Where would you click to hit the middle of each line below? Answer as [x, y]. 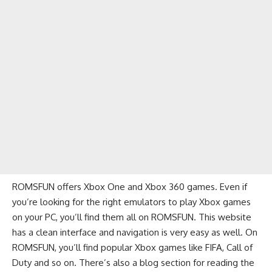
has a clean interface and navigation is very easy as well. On [135, 233]
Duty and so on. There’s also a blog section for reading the [133, 263]
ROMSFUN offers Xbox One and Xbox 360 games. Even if [130, 187]
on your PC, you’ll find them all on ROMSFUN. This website [132, 217]
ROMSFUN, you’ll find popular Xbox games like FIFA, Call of [132, 248]
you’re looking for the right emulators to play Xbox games [131, 202]
